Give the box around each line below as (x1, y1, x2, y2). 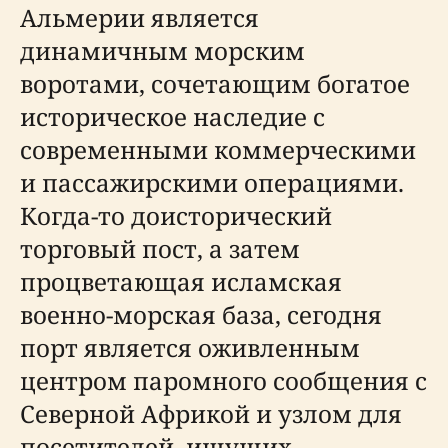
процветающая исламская (20, 265, 342, 298)
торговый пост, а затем (20, 232, 300, 265)
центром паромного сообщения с (20, 364, 427, 397)
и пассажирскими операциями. (20, 166, 404, 199)
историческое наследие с (20, 100, 325, 133)
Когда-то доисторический (20, 199, 332, 232)
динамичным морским (20, 34, 305, 67)
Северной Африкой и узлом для (20, 397, 402, 430)
